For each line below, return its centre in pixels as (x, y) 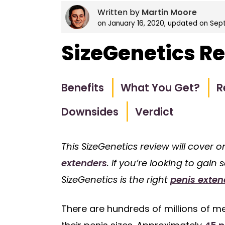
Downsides (90, 111)
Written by (120, 12)
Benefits (83, 88)
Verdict (155, 111)
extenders (84, 163)
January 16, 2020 (136, 23)
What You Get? (160, 88)
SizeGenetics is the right (116, 179)
